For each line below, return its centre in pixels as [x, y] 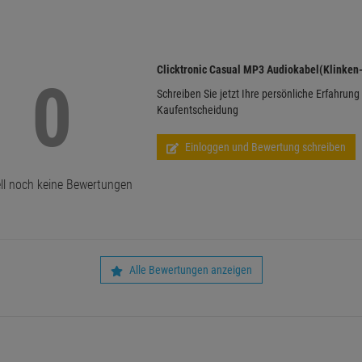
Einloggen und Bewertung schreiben [264, 147]
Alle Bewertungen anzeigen [189, 270]
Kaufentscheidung [197, 110]
